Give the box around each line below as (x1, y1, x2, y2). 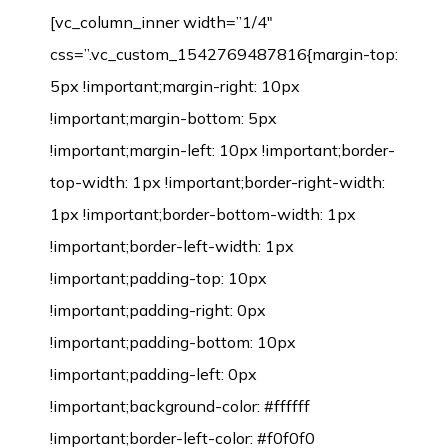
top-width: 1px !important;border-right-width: (50, 171, 385, 192)
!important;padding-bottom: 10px (50, 331, 296, 352)
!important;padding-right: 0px (50, 299, 266, 320)
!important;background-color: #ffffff (50, 395, 310, 416)
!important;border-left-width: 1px (50, 235, 294, 256)
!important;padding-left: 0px (50, 363, 257, 384)
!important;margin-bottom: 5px (50, 107, 277, 128)
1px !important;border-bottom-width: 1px (50, 203, 356, 224)
